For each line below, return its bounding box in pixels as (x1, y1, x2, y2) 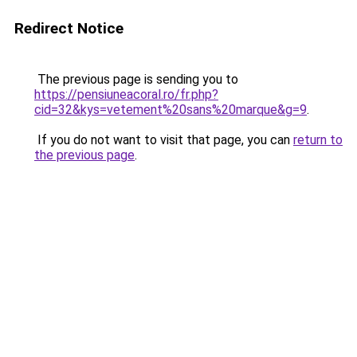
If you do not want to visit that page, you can (34, 132, 293, 147)
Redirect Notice (14, 19, 124, 37)
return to (293, 132, 343, 147)
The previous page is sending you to (34, 72, 238, 87)
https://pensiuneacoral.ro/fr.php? (34, 87, 218, 102)
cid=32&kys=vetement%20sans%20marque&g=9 (34, 102, 307, 117)
